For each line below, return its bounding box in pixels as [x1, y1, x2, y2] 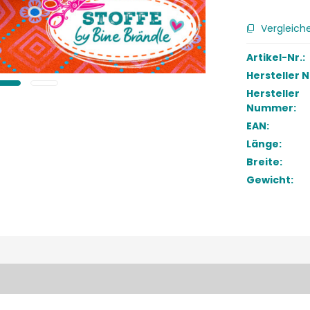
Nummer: [246, 101, 297, 115]
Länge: [246, 137, 282, 151]
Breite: [246, 155, 283, 169]
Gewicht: [246, 173, 294, 187]
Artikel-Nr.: [246, 51, 306, 64]
